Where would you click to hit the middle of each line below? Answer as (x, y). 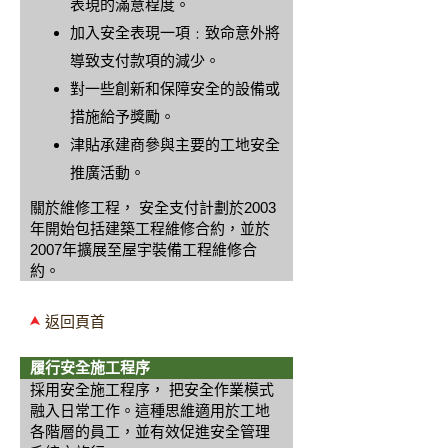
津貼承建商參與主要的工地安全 (175, 144)
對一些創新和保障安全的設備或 (175, 88)
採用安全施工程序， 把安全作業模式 (152, 389)
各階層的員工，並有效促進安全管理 (150, 431)
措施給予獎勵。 (122, 116)
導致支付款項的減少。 (145, 60)
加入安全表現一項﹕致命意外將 (175, 32)
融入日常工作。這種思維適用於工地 (150, 410)
